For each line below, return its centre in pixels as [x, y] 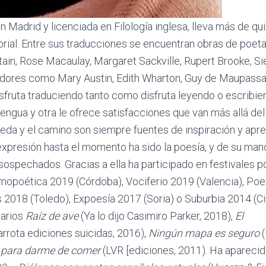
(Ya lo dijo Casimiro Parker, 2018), [158, 216]
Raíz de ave [53, 216]
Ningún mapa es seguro [203, 233]
